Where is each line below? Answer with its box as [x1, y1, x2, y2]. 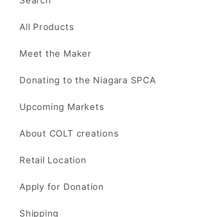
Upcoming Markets [19, 101, 105, 112]
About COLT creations [19, 128, 119, 139]
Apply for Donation [19, 181, 105, 192]
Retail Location [19, 155, 87, 166]
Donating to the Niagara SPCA [19, 75, 156, 86]
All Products [19, 21, 75, 32]
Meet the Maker [19, 48, 92, 59]
